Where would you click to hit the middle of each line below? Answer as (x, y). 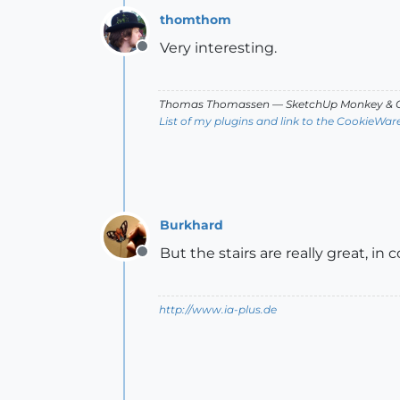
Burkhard (192, 225)
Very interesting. (218, 48)
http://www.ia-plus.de (218, 309)
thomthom (196, 19)
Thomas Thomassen (214, 104)
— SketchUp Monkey (328, 104)
